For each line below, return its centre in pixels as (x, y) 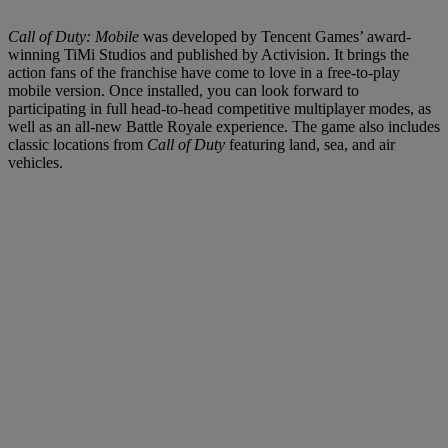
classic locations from (77, 145)
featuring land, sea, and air (310, 145)
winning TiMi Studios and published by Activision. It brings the (208, 55)
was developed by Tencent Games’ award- (275, 37)
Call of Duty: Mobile (73, 37)
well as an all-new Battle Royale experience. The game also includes (224, 127)
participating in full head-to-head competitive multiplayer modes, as (219, 109)
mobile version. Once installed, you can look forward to (183, 91)
